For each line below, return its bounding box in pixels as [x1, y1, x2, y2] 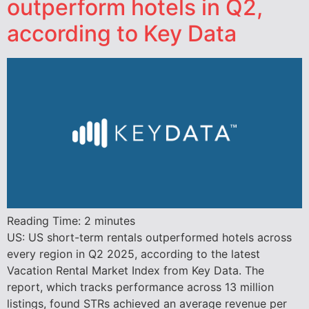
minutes [94, 214, 135, 228]
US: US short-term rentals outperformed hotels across [7, 230, 292, 245]
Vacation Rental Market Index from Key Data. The [7, 263, 264, 278]
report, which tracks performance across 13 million [7, 280, 274, 295]
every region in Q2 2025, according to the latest [7, 247, 260, 261]
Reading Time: [7, 214, 84, 228]
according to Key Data [7, 20, 237, 47]
